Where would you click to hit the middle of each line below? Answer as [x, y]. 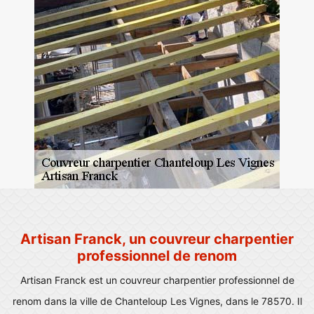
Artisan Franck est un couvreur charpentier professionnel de [157, 280]
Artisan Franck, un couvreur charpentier [157, 239]
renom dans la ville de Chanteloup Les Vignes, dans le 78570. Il [157, 301]
